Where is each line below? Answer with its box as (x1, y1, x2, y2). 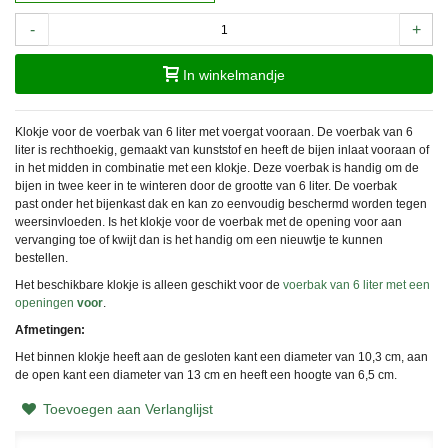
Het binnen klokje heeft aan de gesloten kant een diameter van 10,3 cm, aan (15, 350, 428, 365)
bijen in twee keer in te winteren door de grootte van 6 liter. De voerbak (15, 179, 397, 194)
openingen (15, 296, 77, 311)
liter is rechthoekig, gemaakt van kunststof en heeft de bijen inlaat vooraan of (15, 143, 429, 158)
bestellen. (15, 251, 71, 266)
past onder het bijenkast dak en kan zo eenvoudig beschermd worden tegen (15, 197, 427, 212)
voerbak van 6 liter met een (283, 278, 430, 293)
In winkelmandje (183, 67, 285, 84)
